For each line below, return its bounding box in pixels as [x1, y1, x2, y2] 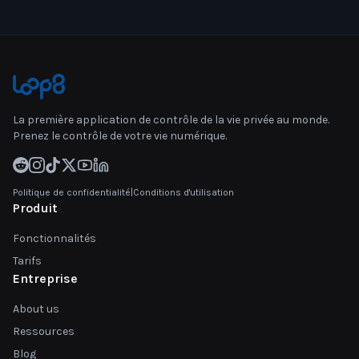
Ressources [13, 325, 75, 338]
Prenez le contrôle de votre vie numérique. [13, 129, 227, 143]
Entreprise [13, 271, 78, 286]
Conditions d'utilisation [133, 187, 234, 198]
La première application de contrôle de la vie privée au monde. [13, 113, 329, 127]
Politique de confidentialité [13, 187, 131, 198]
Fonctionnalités [13, 232, 96, 245]
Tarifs [13, 254, 42, 268]
